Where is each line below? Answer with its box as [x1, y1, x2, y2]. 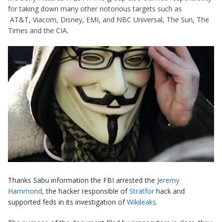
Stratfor [129, 186, 154, 196]
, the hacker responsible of [42, 186, 129, 196]
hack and [154, 186, 185, 196]
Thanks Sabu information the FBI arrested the [8, 175, 157, 185]
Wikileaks [127, 197, 156, 207]
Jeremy [157, 175, 179, 185]
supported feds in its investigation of [8, 197, 127, 207]
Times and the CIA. [8, 25, 68, 35]
